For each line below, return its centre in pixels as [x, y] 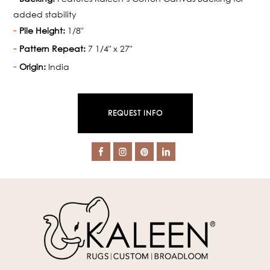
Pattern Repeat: [53, 49]
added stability [45, 14]
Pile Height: [42, 31]
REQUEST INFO [135, 113]
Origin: [33, 67]
